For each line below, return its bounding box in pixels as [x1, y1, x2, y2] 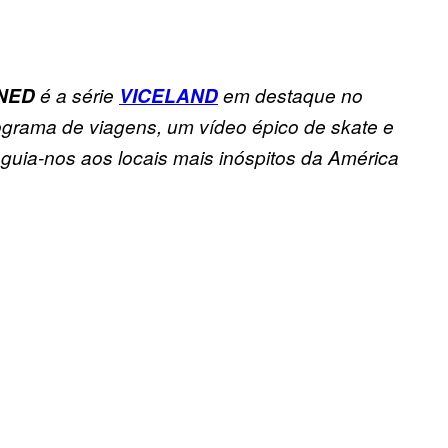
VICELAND [119, 82, 218, 110]
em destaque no [218, 82, 363, 109]
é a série [35, 82, 119, 109]
